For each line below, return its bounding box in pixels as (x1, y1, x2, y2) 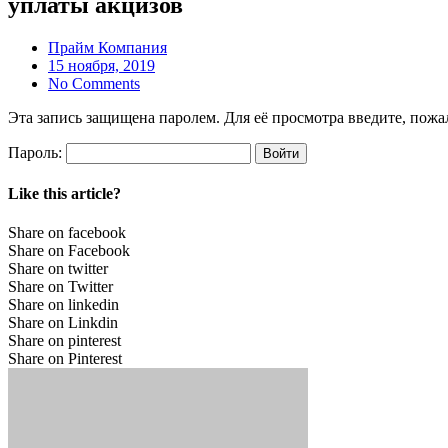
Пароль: (8, 143, 66, 161)
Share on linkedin (8, 296, 119, 314)
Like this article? (8, 184, 121, 202)
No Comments (48, 74, 140, 92)
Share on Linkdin (8, 314, 118, 332)
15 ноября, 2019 (48, 56, 155, 74)
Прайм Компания (48, 38, 167, 56)
